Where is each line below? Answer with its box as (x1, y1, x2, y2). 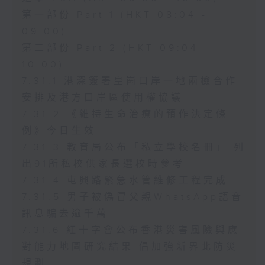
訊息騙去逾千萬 (21, 208, 109, 219)
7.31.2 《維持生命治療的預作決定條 (21, 108, 228, 120)
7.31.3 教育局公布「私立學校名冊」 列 (21, 141, 246, 153)
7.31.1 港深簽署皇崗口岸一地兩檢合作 (21, 75, 238, 87)
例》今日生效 (21, 125, 96, 137)
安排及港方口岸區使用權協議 (21, 92, 183, 104)
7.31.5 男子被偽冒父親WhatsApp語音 (21, 191, 244, 203)
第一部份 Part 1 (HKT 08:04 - (21, 9, 208, 21)
